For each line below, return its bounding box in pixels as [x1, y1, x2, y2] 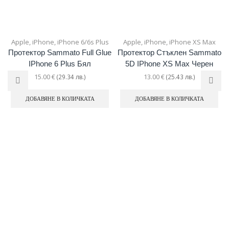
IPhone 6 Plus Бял [29, 59, 91, 68]
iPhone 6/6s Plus [57, 37, 109, 47]
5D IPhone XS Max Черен [125, 59, 213, 68]
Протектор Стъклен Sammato [117, 48, 221, 57]
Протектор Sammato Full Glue [8, 48, 111, 57]
